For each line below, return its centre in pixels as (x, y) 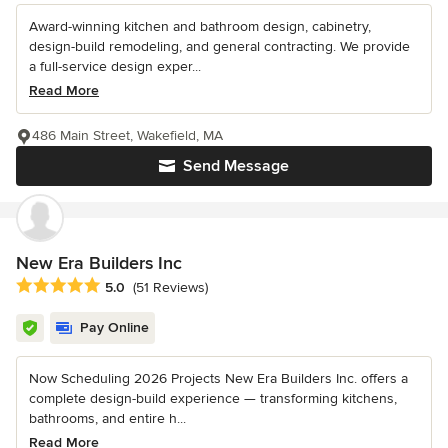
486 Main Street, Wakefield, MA (127, 136)
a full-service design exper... (115, 67)
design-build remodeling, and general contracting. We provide (219, 47)
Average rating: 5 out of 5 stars (122, 286)
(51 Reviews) (170, 288)
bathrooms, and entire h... (107, 419)
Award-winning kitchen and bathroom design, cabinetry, (200, 27)
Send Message (236, 166)
